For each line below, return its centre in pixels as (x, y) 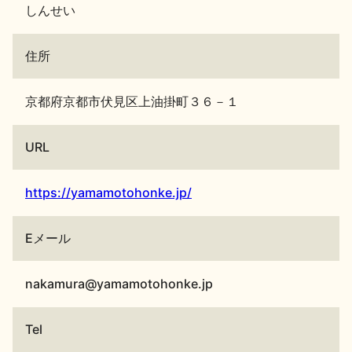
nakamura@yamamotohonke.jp (119, 283)
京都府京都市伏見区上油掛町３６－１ (132, 101)
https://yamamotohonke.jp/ (108, 192)
